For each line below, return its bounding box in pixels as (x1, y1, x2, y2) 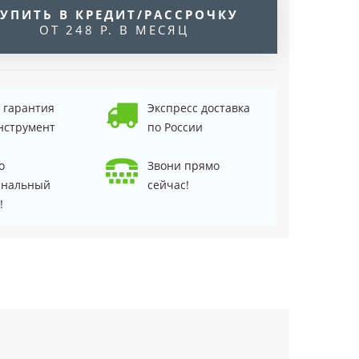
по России (147, 119, 204, 135)
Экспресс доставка (147, 100, 251, 115)
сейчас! (147, 177, 190, 192)
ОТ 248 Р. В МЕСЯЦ (38, 22, 189, 38)
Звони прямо (147, 158, 220, 173)
